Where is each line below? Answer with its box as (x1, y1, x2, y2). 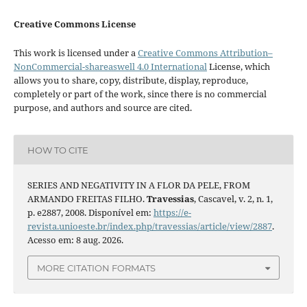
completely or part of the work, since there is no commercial (13, 88, 267, 101)
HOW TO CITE (27, 144, 88, 156)
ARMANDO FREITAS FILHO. (27, 193, 147, 206)
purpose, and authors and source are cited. (13, 101, 192, 114)
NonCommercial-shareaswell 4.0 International (13, 60, 207, 73)
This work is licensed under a (13, 47, 138, 60)
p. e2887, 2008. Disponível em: (27, 206, 153, 219)
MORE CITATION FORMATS (37, 262, 156, 273)
